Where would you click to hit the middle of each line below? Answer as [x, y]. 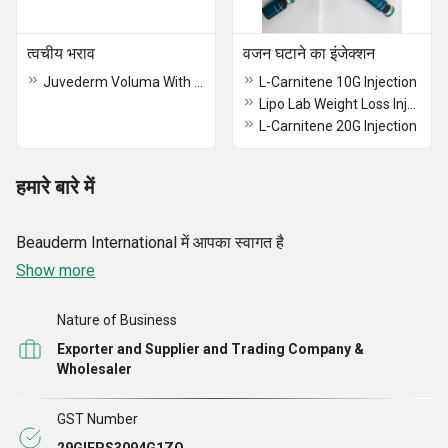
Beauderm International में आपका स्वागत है [150, 242]
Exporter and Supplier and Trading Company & [210, 349]
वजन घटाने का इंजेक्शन [309, 53]
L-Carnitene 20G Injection [338, 126]
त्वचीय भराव [61, 53]
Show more [55, 270]
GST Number [97, 418]
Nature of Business [117, 320]
